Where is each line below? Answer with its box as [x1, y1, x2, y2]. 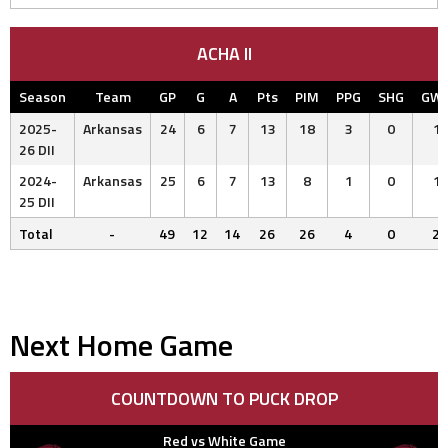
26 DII [19, 138, 55, 160]
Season [19, 85, 66, 107]
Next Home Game [10, 322, 233, 369]
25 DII [19, 190, 55, 212]
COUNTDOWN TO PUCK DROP [110, 384, 338, 412]
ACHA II [196, 39, 252, 67]
